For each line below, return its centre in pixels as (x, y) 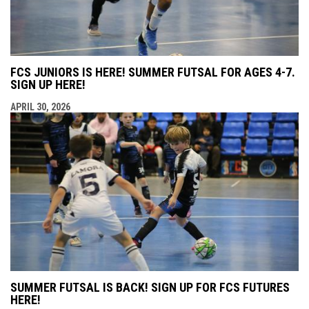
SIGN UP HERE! (48, 84)
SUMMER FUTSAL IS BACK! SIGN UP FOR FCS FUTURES (150, 287)
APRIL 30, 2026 (40, 107)
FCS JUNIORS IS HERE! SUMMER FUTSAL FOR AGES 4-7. (153, 72)
